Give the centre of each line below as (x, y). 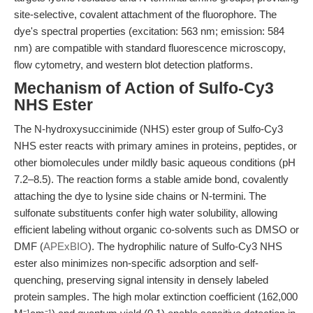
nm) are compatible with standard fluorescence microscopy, (150, 48)
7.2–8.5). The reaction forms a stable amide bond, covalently (151, 179)
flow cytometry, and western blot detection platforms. (133, 65)
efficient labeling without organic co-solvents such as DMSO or (156, 230)
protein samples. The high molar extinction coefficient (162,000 (156, 297)
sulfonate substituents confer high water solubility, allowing (146, 213)
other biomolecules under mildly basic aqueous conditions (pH (155, 162)
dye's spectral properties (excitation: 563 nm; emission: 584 (149, 31)
